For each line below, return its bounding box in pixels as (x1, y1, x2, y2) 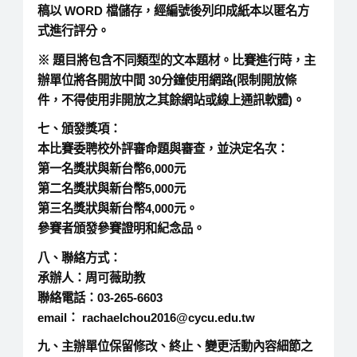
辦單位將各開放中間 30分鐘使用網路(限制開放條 (37, 73, 296, 87)
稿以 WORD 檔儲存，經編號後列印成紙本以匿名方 (37, 4, 309, 18)
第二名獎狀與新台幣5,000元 (37, 182, 186, 196)
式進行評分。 (37, 24, 109, 38)
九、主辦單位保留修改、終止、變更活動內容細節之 (37, 339, 312, 354)
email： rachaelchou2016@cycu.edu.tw (37, 310, 255, 324)
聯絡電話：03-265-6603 (37, 290, 163, 304)
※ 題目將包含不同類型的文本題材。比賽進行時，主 (37, 53, 316, 67)
